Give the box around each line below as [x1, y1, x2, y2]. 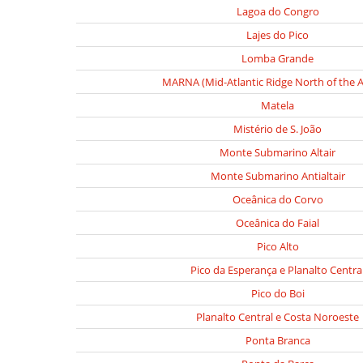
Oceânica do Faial [236, 216, 319, 230]
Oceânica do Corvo [232, 192, 323, 207]
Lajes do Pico [246, 28, 309, 42]
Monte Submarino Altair [220, 145, 335, 160]
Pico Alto [256, 239, 299, 254]
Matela [261, 98, 294, 113]
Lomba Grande [241, 51, 314, 66]
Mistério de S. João [233, 122, 322, 136]
